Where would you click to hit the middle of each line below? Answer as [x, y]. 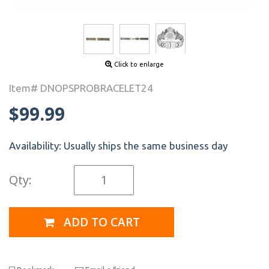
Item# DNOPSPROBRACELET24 [81, 88]
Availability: [36, 145]
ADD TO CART [100, 222]
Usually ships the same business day [146, 145]
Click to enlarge [138, 64]
